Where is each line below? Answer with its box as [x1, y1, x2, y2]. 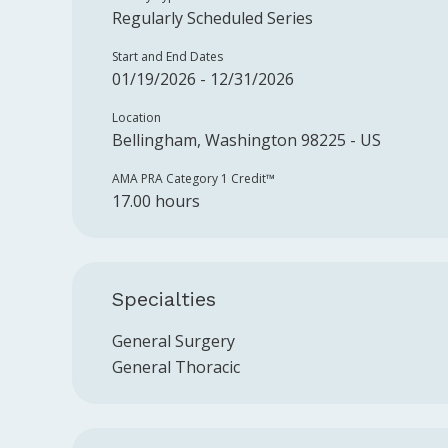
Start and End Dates [112, 48, 223, 65]
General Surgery [112, 330, 235, 352]
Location [112, 109, 161, 126]
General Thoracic [112, 356, 240, 378]
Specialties [112, 287, 216, 311]
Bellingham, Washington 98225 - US [112, 129, 381, 151]
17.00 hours [112, 190, 200, 212]
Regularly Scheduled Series [112, 7, 313, 29]
